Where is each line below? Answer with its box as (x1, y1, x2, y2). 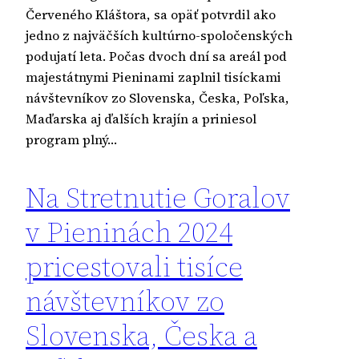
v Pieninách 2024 (26, 212, 232, 252)
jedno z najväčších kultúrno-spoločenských (26, 26, 292, 44)
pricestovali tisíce (26, 246, 243, 286)
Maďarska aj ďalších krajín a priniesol (26, 109, 256, 127)
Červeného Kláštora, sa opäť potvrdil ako (26, 5, 276, 23)
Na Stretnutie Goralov (26, 177, 290, 217)
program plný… (26, 130, 117, 148)
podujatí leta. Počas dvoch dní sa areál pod (26, 46, 287, 65)
